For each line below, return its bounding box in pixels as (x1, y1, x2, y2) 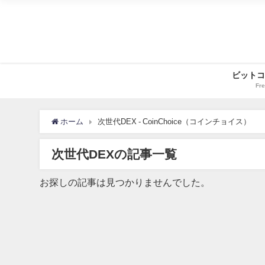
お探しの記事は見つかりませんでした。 (40, 177, 211, 187)
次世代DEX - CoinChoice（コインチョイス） (98, 118, 251, 125)
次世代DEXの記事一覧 (51, 148, 177, 160)
